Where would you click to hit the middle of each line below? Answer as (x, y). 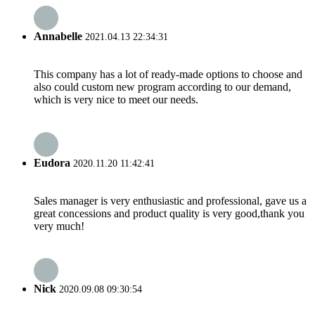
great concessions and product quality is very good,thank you (169, 213)
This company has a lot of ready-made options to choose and (168, 75)
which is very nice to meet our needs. (116, 100)
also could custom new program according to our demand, (162, 87)
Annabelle (58, 36)
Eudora (52, 162)
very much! (59, 226)
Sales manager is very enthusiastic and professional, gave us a (170, 200)
